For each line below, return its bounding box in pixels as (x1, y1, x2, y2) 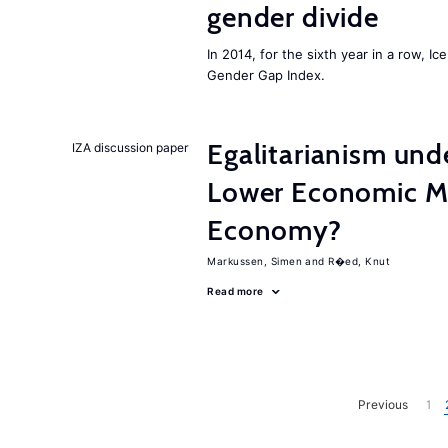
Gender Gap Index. (207, 67, 325, 83)
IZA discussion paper (72, 140, 189, 155)
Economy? (207, 213, 342, 247)
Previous (358, 396, 408, 412)
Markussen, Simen (207, 255, 302, 267)
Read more (207, 285, 264, 297)
